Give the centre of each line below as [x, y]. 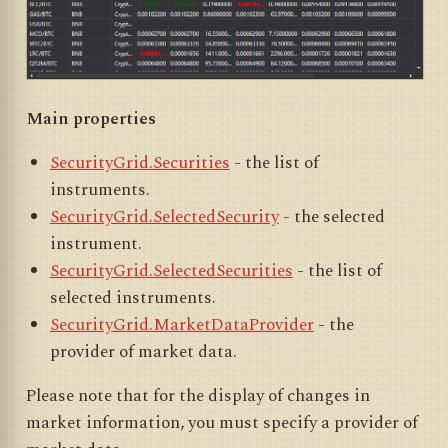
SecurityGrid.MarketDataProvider [181, 325]
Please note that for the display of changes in [198, 396]
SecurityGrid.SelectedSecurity [164, 217]
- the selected [331, 217]
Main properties [91, 119]
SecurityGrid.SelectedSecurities [171, 271]
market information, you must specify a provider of [222, 423]
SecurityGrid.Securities [139, 163]
